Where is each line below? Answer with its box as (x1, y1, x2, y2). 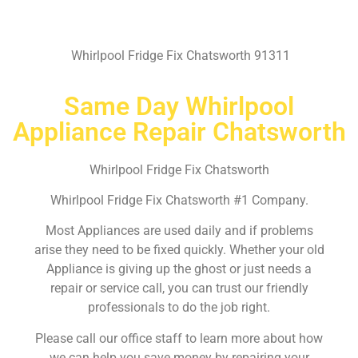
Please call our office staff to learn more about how (35, 330, 323, 346)
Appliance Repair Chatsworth (12, 116, 346, 147)
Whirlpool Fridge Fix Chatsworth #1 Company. (50, 192, 308, 208)
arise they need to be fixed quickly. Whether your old (34, 242, 324, 258)
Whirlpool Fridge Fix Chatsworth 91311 (68, 48, 290, 64)
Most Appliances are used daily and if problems (45, 223, 313, 239)
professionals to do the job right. (88, 300, 270, 316)
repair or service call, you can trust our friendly (50, 280, 308, 296)
